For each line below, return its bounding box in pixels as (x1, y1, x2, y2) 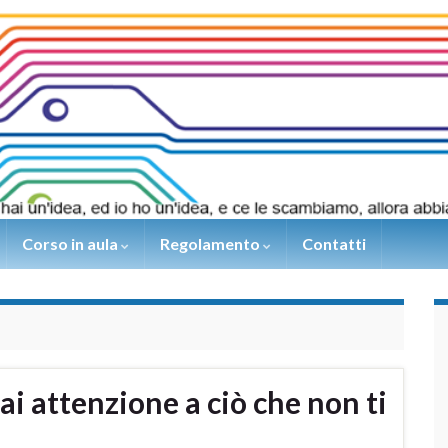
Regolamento (160, 234, 263, 254)
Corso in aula (22, 234, 121, 254)
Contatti (302, 234, 366, 254)
